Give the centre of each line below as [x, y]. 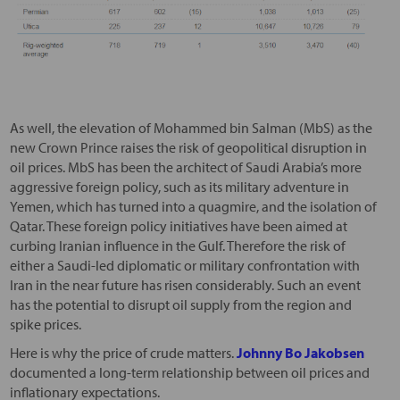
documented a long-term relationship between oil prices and [189, 372]
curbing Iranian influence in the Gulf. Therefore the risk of [177, 245]
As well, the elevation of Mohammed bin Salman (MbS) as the [191, 127]
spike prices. [45, 324]
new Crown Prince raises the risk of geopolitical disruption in [188, 147]
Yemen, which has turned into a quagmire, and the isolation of [193, 206]
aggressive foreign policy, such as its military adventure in [179, 186]
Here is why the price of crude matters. [123, 352]
